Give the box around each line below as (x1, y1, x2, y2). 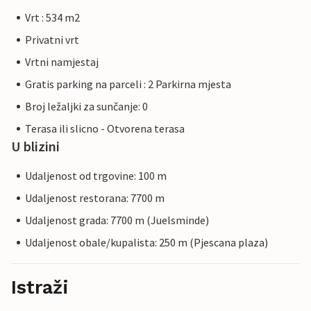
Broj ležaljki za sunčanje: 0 (25, 99, 148, 114)
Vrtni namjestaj (25, 55, 99, 69)
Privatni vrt (25, 33, 79, 47)
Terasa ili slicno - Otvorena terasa (25, 121, 185, 136)
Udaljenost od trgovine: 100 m (25, 169, 167, 183)
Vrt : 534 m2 (25, 10, 80, 25)
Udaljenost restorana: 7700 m (25, 191, 165, 205)
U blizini (11, 137, 60, 155)
